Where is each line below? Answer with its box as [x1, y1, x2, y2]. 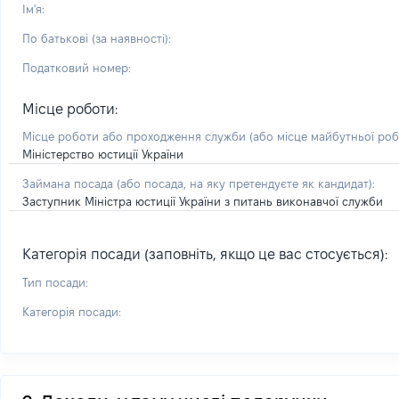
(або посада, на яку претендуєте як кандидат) [117, 177, 372, 190]
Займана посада [22, 177, 117, 190]
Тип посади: [22, 276, 88, 289]
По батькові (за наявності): [22, 32, 171, 45]
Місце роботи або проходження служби [22, 130, 249, 142]
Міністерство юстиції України [22, 148, 183, 160]
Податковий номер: [22, 61, 131, 74]
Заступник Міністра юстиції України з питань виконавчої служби [22, 195, 383, 208]
